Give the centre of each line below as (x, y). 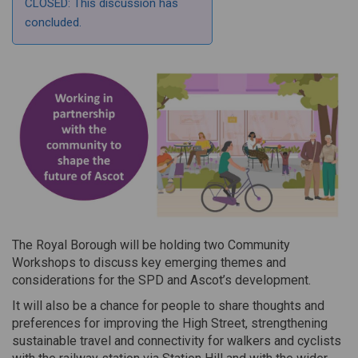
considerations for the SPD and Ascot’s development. (161, 280)
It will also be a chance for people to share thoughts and (168, 305)
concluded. (53, 23)
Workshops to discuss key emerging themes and (149, 262)
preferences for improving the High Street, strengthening (170, 323)
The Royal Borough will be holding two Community (151, 245)
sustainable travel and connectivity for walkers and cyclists (177, 340)
